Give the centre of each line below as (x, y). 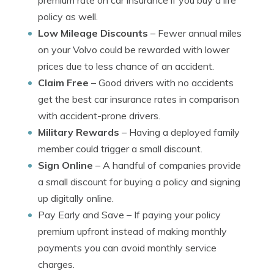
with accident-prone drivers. (99, 116)
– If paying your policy (172, 215)
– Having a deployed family (180, 132)
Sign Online (65, 165)
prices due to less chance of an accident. (126, 66)
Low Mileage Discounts (93, 33)
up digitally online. (76, 198)
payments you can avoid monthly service (127, 248)
